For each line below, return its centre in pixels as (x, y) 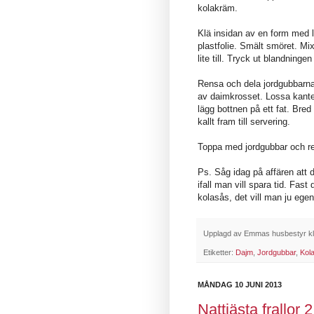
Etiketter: (219, 253)
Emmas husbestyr (275, 233)
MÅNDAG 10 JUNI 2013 (240, 285)
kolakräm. (218, 8)
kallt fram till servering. (244, 121)
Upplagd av (224, 233)
